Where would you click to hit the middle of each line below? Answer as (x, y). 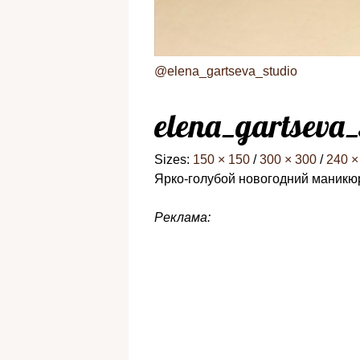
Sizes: (174, 160)
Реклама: (182, 218)
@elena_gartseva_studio (226, 72)
